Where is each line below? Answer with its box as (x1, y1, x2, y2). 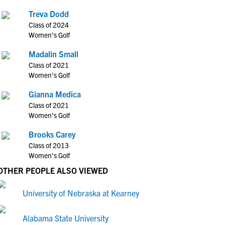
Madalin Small (29, 49, 78, 59)
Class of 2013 (29, 141, 69, 150)
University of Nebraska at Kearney (23, 188, 139, 198)
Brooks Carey (29, 129, 76, 139)
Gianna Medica (29, 89, 81, 99)
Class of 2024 (29, 20, 69, 29)
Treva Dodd (29, 9, 69, 19)
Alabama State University (23, 213, 108, 223)
